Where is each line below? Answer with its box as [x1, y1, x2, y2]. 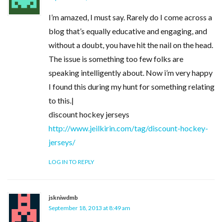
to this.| [49, 96, 74, 105]
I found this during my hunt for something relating [49, 82, 215, 91]
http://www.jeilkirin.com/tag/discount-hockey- [49, 123, 208, 133]
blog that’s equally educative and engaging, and [49, 26, 207, 36]
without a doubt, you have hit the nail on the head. [49, 40, 213, 50]
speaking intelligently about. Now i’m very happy [49, 68, 213, 77]
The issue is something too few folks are [49, 54, 183, 63]
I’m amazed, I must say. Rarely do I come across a [49, 12, 212, 22]
